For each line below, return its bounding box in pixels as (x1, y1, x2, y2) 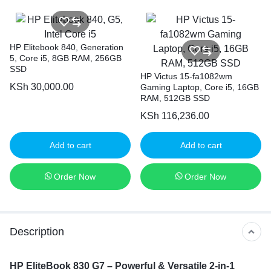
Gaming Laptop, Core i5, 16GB (140, 82, 259, 92)
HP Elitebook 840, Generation (10, 42, 123, 52)
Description (10, 225, 64, 238)
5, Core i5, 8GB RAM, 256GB (10, 53, 122, 63)
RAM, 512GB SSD (140, 93, 210, 103)
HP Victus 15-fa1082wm (140, 71, 232, 81)
